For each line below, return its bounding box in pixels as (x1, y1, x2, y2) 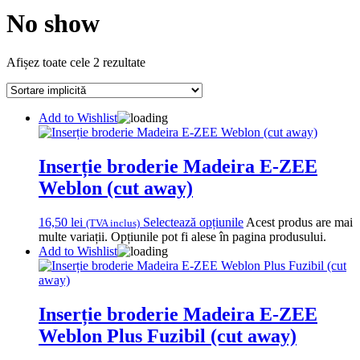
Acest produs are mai (246, 215, 353, 230)
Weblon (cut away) (39, 178, 193, 199)
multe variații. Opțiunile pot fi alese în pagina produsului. (39, 230, 326, 244)
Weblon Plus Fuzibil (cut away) (39, 325, 297, 347)
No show (6, 8, 100, 38)
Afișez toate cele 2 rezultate (6, 55, 145, 70)
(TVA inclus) (86, 217, 140, 230)
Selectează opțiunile (143, 215, 243, 230)
